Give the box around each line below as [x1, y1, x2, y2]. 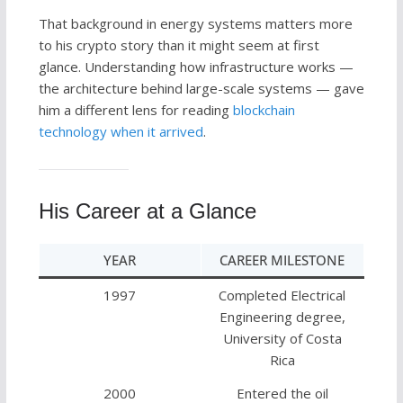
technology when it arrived [38, 122, 203, 141]
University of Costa [222, 329, 342, 348]
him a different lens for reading [38, 101, 233, 120]
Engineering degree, [219, 308, 345, 327]
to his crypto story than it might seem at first [38, 36, 319, 55]
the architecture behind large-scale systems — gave [38, 79, 364, 98]
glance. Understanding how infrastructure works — [38, 58, 354, 76]
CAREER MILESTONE [219, 251, 345, 270]
